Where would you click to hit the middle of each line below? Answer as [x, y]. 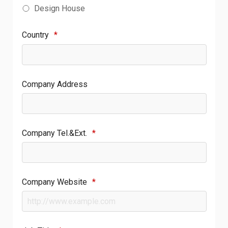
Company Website [54, 182]
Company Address [54, 84]
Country [35, 35]
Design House [60, 8]
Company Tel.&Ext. [54, 133]
